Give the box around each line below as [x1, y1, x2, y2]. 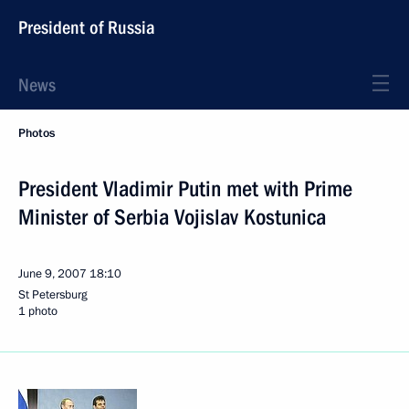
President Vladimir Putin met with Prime [18, 176, 352, 202]
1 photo [18, 303, 58, 320]
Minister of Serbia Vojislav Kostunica [18, 204, 326, 230]
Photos [18, 125, 55, 142]
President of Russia [18, 16, 155, 38]
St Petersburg [18, 287, 88, 303]
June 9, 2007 [18, 266, 87, 282]
